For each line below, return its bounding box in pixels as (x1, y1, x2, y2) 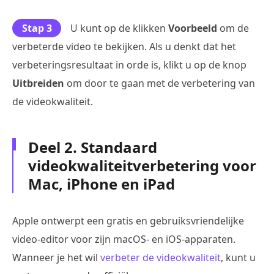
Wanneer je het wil (12, 250, 100, 264)
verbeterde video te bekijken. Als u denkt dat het (12, 39, 236, 53)
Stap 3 (21, 21, 52, 35)
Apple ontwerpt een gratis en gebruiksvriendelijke (12, 213, 244, 228)
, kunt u (221, 250, 256, 264)
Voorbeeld (168, 21, 217, 35)
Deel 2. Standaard (28, 136, 157, 157)
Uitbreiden (12, 76, 64, 90)
